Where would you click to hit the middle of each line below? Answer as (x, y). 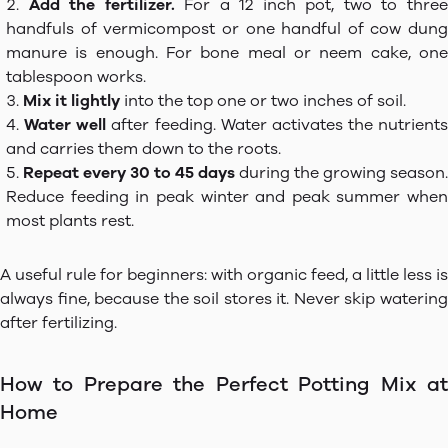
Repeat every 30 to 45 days (129, 172)
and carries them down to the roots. (143, 148)
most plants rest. (70, 220)
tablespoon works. (76, 76)
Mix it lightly (71, 100)
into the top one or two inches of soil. (263, 100)
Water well (65, 124)
